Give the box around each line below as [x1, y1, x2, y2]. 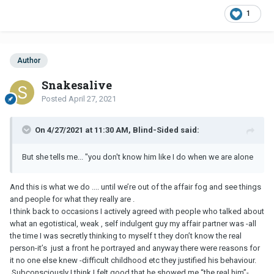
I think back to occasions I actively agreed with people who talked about [10, 207, 264, 217]
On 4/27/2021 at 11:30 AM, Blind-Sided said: [35, 125, 199, 135]
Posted [42, 94, 68, 104]
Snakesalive [42, 78, 112, 93]
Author [17, 56, 40, 65]
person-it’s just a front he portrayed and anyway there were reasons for [10, 243, 260, 253]
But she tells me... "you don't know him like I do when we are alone [22, 152, 253, 162]
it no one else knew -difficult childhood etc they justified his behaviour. [10, 256, 256, 265]
